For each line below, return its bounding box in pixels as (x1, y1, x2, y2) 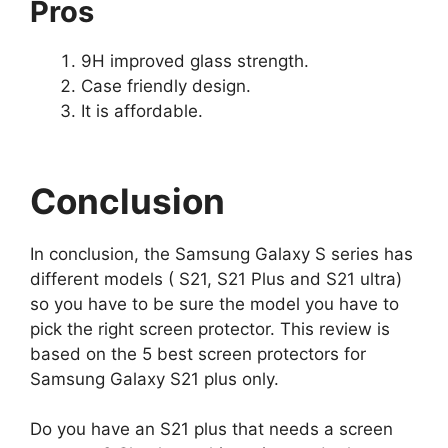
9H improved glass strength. (81, 51, 309, 72)
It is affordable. (81, 101, 203, 122)
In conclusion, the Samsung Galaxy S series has (30, 243, 413, 264)
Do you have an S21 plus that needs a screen (30, 419, 393, 440)
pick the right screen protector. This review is (30, 318, 390, 339)
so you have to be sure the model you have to (30, 293, 399, 314)
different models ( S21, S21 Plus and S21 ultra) (30, 268, 402, 289)
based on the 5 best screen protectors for (30, 343, 366, 364)
